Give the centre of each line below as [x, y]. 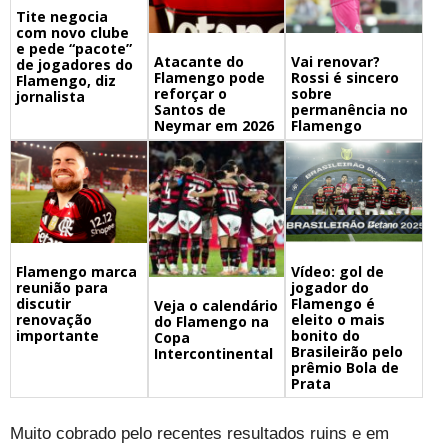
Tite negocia [62, 16]
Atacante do [198, 62]
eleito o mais [338, 319]
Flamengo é [333, 303]
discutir [43, 303]
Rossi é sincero [345, 78]
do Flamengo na [211, 321]
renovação [54, 319]
